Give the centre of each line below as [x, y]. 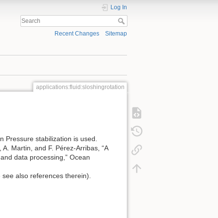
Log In [119, 7]
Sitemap [116, 34]
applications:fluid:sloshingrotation [80, 87]
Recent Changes [77, 34]
